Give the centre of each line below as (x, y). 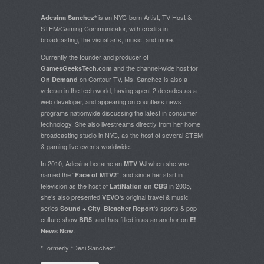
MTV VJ (135, 164)
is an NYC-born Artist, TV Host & (144, 17)
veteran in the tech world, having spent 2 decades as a (119, 90)
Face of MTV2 (96, 175)
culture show (60, 220)
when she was (168, 164)
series (50, 208)
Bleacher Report (129, 209)
